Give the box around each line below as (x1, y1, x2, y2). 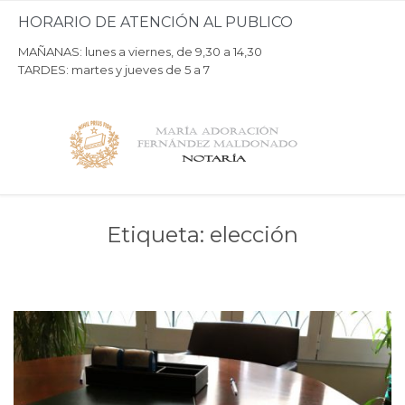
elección (210, 221, 298, 248)
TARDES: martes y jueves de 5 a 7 (18, 61, 210, 77)
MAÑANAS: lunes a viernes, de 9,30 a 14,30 (18, 43, 262, 59)
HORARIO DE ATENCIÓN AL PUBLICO (18, 13, 293, 31)
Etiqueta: (107, 221, 210, 248)
